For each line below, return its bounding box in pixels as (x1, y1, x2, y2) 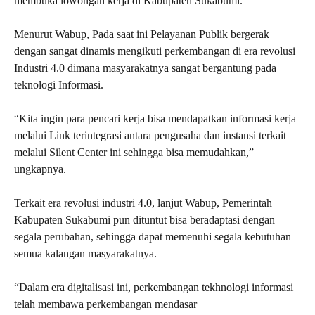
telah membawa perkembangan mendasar (14, 298, 197, 310)
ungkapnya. (14, 163, 66, 175)
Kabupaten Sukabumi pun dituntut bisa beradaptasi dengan (14, 214, 275, 226)
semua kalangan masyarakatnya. (14, 247, 157, 259)
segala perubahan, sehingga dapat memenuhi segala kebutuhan (14, 231, 291, 243)
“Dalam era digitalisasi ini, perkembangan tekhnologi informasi (14, 281, 293, 293)
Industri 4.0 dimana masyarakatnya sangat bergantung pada (14, 62, 276, 74)
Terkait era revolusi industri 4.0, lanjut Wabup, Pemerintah (14, 197, 272, 209)
